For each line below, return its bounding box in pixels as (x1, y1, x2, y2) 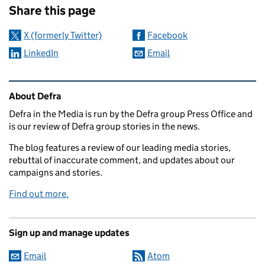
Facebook (147, 29, 188, 41)
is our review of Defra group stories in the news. (9, 120, 200, 132)
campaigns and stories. (9, 166, 102, 178)
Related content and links (11, 80, 156, 96)
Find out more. (9, 188, 69, 199)
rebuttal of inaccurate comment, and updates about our (9, 154, 235, 166)
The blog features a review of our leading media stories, (9, 141, 231, 153)
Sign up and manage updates (9, 227, 130, 238)
